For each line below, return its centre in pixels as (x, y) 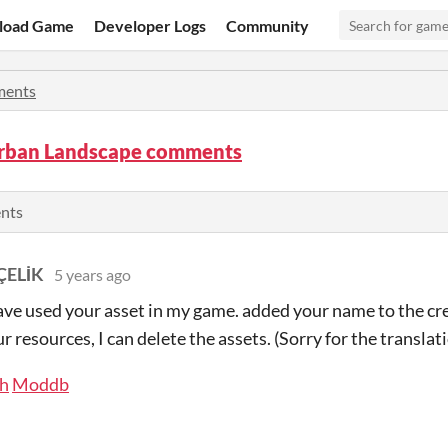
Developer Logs (150, 25)
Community (268, 25)
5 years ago (92, 274)
